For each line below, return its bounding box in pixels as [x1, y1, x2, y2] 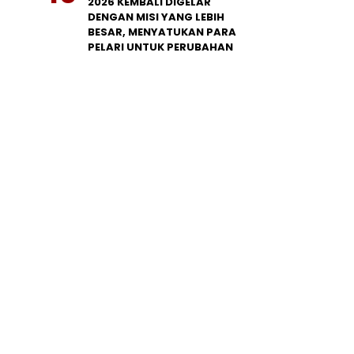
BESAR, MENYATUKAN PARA [88, 24, 236, 40]
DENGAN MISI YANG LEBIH [88, 9, 224, 25]
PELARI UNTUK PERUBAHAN [88, 40, 233, 55]
